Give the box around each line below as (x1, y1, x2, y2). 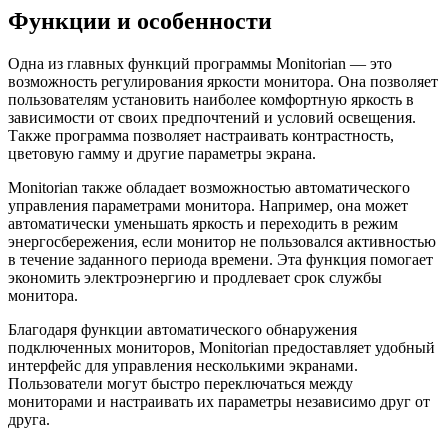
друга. (8, 410, 50, 428)
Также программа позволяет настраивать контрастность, (8, 126, 394, 144)
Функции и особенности (8, 7, 272, 34)
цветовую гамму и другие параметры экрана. (8, 144, 316, 162)
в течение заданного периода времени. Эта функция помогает (8, 250, 433, 268)
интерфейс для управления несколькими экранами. (8, 356, 358, 374)
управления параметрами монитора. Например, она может (8, 196, 408, 214)
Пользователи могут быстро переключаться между (8, 374, 353, 392)
